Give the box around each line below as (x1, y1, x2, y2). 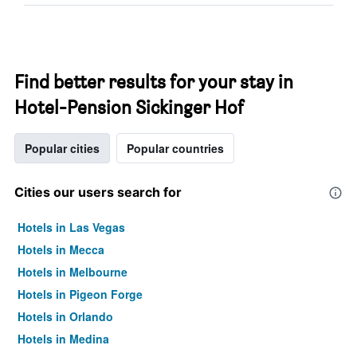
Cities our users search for (14, 184, 182, 200)
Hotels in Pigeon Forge (18, 286, 143, 302)
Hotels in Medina (18, 331, 109, 347)
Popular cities (25, 140, 100, 156)
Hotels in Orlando (18, 308, 113, 324)
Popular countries (127, 140, 224, 156)
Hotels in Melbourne (18, 264, 127, 280)
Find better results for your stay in (14, 70, 293, 93)
